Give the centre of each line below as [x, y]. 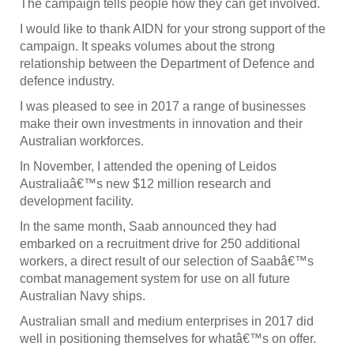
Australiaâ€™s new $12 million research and [145, 184]
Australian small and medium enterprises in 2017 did [167, 322]
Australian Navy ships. [83, 296]
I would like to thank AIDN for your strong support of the [173, 29]
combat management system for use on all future [155, 279]
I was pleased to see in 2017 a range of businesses [163, 107]
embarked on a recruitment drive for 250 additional [160, 244]
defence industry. [67, 81]
